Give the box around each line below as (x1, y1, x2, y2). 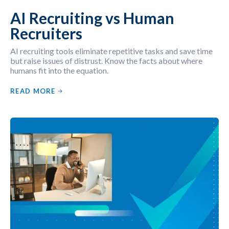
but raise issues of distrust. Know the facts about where (10, 55, 202, 65)
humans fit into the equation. (10, 65, 108, 75)
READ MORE (10, 86, 56, 95)
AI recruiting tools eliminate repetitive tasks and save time (10, 45, 213, 56)
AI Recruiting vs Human (10, 8, 174, 27)
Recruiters (10, 24, 82, 42)
